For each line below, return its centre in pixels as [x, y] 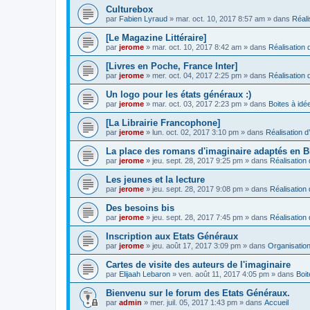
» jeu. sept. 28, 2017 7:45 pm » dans [207, 217]
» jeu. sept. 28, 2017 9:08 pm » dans [207, 189]
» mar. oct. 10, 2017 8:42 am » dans [206, 47]
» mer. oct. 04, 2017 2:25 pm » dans [206, 75]
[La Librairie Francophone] [163, 123]
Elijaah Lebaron [145, 274]
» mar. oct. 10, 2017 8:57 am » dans [230, 19]
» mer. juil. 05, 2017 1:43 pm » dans [203, 302]
